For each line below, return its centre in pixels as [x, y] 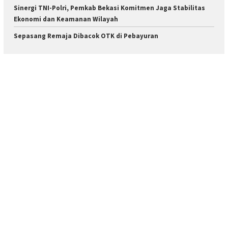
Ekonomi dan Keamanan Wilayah [66, 19]
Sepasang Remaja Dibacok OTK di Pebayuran [86, 36]
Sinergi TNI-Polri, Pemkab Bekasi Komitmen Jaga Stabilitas [109, 8]
